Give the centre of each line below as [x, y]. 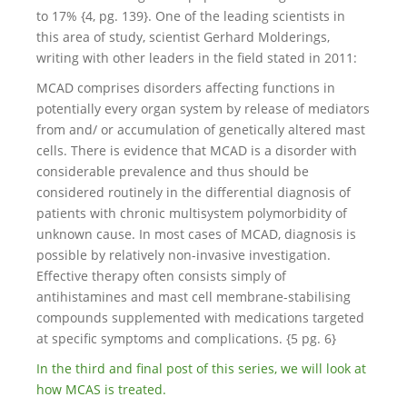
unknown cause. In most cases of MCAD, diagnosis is [196, 234]
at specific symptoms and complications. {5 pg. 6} [186, 338]
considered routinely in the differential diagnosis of [194, 192]
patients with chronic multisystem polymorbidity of [192, 213]
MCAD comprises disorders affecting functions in [186, 88]
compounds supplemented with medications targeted [200, 318]
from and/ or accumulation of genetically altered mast [201, 129]
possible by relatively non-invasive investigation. [184, 255]
